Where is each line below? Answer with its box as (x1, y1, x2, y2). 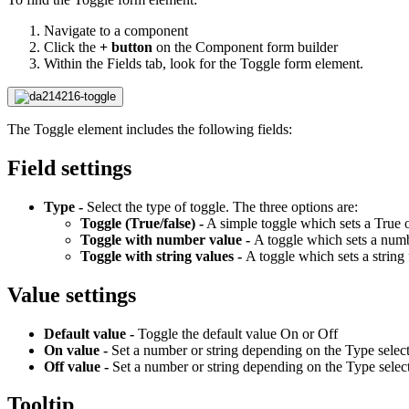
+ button (100, 38, 152, 55)
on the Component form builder (152, 38, 338, 55)
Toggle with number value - (80, 231, 254, 247)
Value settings (7, 282, 136, 307)
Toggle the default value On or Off (134, 325, 338, 341)
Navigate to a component (44, 22, 188, 38)
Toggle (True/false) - (80, 215, 204, 231)
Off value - (44, 358, 112, 374)
